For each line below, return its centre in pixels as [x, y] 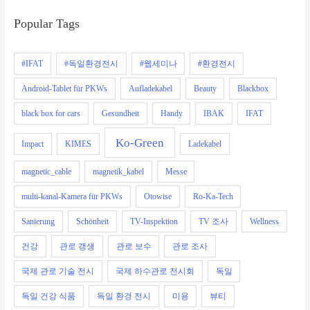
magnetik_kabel [119, 172]
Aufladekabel [151, 89]
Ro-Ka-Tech [213, 197]
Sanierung [38, 222]
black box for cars [51, 114]
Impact [33, 144]
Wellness [264, 222]
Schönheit [93, 222]
